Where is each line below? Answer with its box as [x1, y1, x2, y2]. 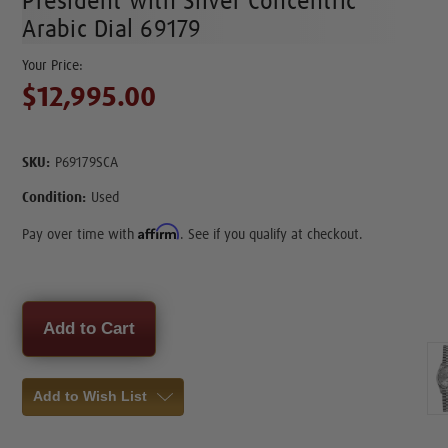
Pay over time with [22, 227, 139, 242]
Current [22, 301, 73, 318]
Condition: [22, 190, 87, 205]
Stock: [22, 320, 65, 337]
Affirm [138, 222, 181, 240]
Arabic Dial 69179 [22, 17, 202, 42]
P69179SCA [55, 155, 119, 170]
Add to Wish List [33, 387, 148, 404]
